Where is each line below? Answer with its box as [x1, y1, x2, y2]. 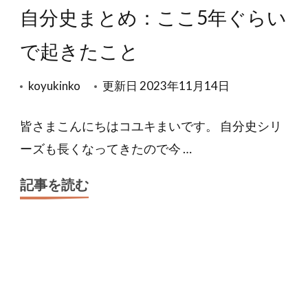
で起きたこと [20, 38, 139, 63]
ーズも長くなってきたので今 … [20, 140, 192, 156]
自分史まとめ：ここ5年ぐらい [20, 5, 287, 29]
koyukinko [28, 78, 80, 93]
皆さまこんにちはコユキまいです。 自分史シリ [20, 118, 282, 133]
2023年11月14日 [140, 78, 230, 93]
